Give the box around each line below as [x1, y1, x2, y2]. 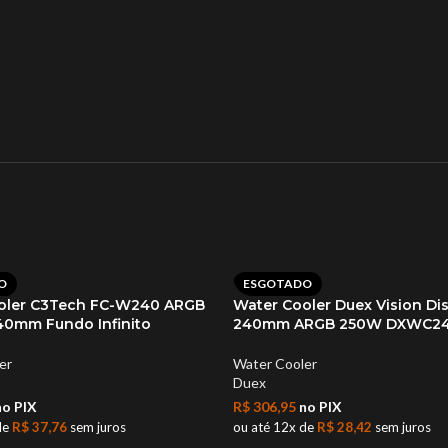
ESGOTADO [243, 275, 312, 291]
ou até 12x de [233, 418, 317, 435]
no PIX [296, 397, 342, 415]
